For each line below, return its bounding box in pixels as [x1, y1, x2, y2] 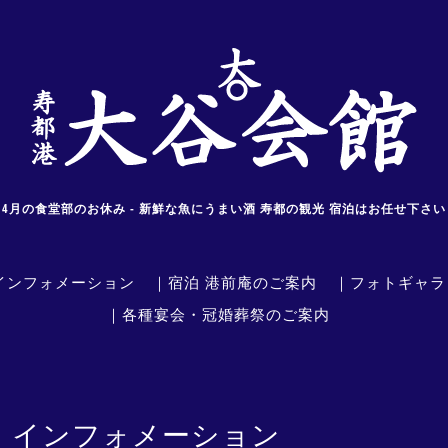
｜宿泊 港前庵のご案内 [151, 272, 317, 292]
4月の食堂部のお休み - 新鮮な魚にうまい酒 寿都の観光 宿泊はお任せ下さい [2, 200, 446, 217]
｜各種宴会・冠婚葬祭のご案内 [106, 304, 330, 324]
